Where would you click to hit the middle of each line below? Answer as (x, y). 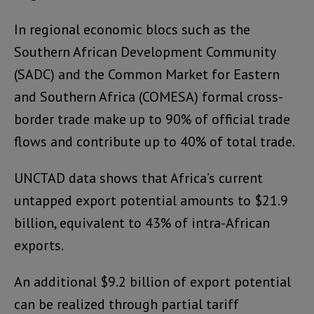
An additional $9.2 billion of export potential (152, 281)
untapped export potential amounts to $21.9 (151, 200)
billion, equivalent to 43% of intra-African (142, 223)
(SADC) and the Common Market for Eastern (147, 74)
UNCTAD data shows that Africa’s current (138, 178)
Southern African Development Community (145, 52)
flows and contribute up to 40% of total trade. (155, 141)
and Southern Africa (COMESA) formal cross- (149, 96)
